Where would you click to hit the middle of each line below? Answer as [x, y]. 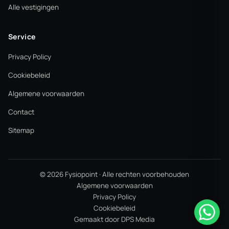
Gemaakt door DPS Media [114, 219]
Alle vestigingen [33, 7]
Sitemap [21, 130]
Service [22, 36]
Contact [21, 112]
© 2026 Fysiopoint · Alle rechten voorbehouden [114, 174]
